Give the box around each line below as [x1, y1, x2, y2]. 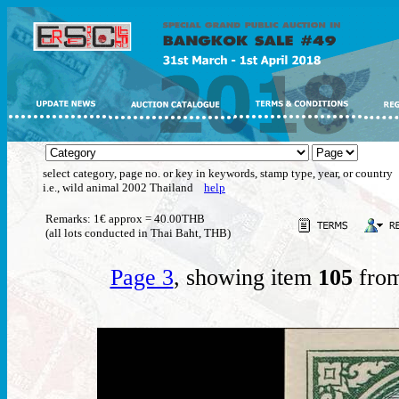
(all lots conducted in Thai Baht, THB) [45, 226, 231, 240]
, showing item [173, 265, 318, 290]
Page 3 [110, 265, 174, 290]
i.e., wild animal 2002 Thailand [43, 181, 204, 194]
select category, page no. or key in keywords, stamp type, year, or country [43, 167, 393, 180]
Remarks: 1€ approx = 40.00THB [45, 212, 205, 225]
